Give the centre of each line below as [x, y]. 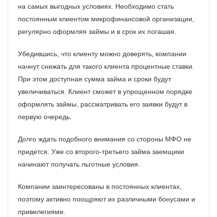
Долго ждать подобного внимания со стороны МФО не [105, 139]
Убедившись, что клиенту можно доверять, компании [102, 54]
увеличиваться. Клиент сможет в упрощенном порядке [105, 92]
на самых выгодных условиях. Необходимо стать [96, 7]
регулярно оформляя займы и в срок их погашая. [97, 32]
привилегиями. [42, 212]
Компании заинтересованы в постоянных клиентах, [100, 187]
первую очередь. [45, 117]
